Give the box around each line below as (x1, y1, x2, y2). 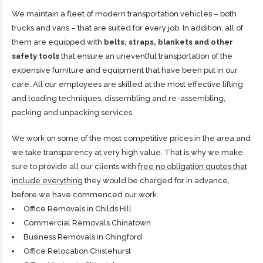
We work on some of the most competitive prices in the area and (12, 134, 251, 143)
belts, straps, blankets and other (104, 38, 233, 47)
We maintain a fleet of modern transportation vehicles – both (12, 9, 237, 19)
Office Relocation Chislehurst (23, 247, 131, 256)
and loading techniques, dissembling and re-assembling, (12, 94, 225, 103)
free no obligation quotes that (138, 162, 247, 171)
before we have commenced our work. (12, 190, 159, 200)
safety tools (12, 52, 59, 61)
